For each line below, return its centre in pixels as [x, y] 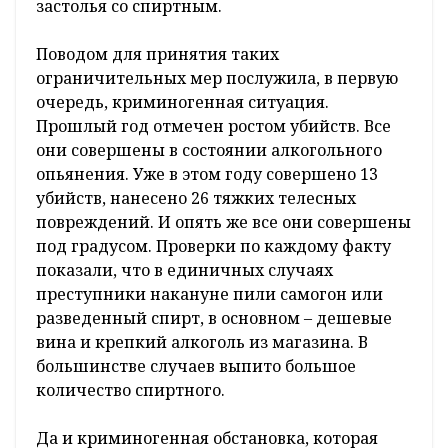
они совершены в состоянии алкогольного [209, 149]
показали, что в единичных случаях [184, 269]
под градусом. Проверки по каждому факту [213, 245]
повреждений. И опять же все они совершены [223, 221]
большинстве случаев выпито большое [196, 365]
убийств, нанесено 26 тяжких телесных [196, 197]
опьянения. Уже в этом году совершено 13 [207, 173]
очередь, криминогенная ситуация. [182, 101]
